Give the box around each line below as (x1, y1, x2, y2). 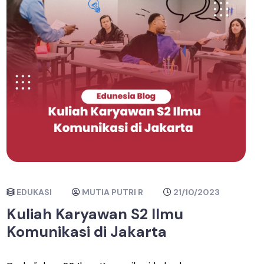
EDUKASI (16, 186, 52, 197)
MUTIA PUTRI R (82, 186, 144, 197)
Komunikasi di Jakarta (6, 222, 167, 242)
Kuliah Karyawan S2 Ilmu (6, 204, 184, 224)
